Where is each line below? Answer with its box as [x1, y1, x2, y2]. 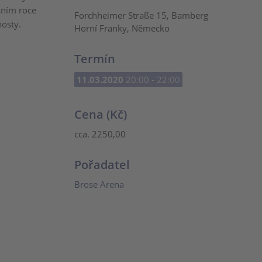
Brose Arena [74, 178, 124, 190]
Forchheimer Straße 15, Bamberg [74, 9, 208, 21]
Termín [74, 51, 115, 67]
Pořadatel [74, 157, 130, 173]
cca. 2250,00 [74, 128, 126, 140]
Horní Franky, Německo [74, 22, 170, 34]
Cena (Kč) [74, 106, 127, 122]
